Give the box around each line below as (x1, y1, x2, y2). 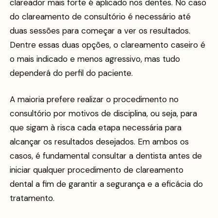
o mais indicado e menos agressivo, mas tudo (10, 54, 180, 65)
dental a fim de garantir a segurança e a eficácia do (10, 178, 203, 189)
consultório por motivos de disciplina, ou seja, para (10, 108, 197, 119)
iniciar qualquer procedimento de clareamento (10, 164, 183, 175)
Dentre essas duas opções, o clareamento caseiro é (10, 39, 205, 51)
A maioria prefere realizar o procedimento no (10, 93, 179, 105)
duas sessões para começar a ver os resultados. (10, 25, 190, 36)
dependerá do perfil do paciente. (10, 68, 133, 79)
